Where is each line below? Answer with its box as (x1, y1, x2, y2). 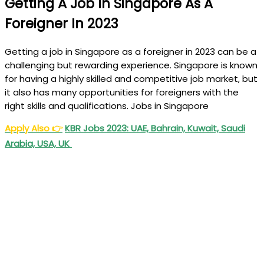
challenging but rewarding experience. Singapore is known (5, 59, 258, 72)
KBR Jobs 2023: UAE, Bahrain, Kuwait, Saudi (65, 122, 245, 135)
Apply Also (5, 122, 52, 135)
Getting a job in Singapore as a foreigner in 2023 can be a (5, 45, 256, 58)
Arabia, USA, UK (5, 137, 72, 150)
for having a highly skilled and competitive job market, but (5, 72, 258, 85)
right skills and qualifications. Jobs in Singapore (5, 100, 209, 113)
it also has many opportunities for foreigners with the (5, 86, 239, 99)
